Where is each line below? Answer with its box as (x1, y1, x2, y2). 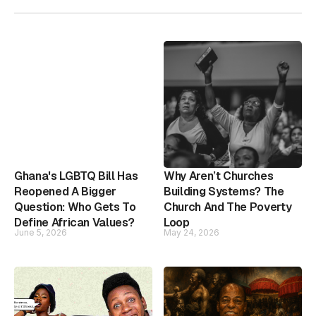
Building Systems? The (164, 183, 284, 199)
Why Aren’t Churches (164, 168, 274, 183)
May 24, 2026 (164, 226, 219, 238)
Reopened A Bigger (14, 183, 117, 199)
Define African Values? (14, 214, 135, 230)
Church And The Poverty (164, 199, 292, 214)
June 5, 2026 (14, 226, 67, 238)
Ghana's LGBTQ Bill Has (14, 168, 138, 183)
